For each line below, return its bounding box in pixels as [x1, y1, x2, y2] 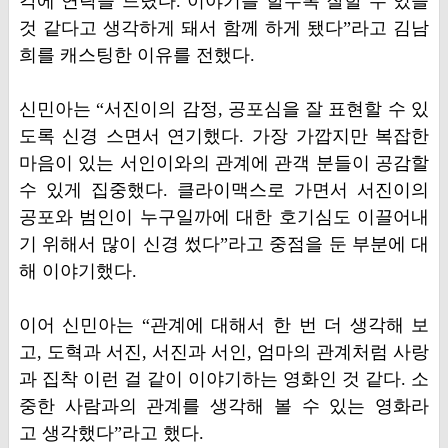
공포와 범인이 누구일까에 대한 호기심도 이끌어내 [18, 207, 430, 227]
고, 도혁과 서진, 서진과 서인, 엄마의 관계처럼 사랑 [18, 342, 430, 362]
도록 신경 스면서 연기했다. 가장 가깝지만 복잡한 [18, 126, 430, 146]
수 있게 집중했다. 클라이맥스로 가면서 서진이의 [18, 180, 430, 200]
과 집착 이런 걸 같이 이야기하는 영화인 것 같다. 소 [18, 369, 430, 389]
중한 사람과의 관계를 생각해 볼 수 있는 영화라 [18, 396, 430, 416]
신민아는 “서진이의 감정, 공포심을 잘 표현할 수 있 [18, 99, 430, 119]
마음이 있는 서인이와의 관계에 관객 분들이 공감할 [18, 153, 430, 173]
